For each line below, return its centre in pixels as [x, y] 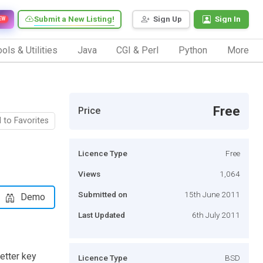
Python [193, 50]
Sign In [228, 19]
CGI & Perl [138, 50]
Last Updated [102, 215]
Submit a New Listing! [74, 19]
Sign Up [168, 19]
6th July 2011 [216, 215]
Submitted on [103, 194]
